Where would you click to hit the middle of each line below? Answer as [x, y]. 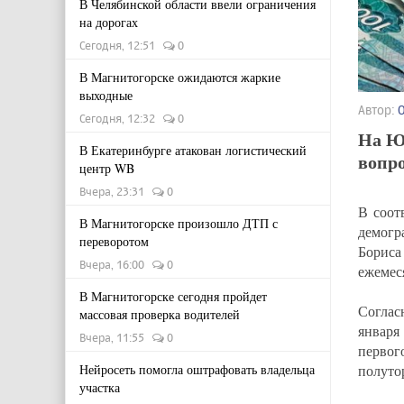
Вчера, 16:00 [116, 264]
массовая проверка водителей [160, 314]
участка [100, 387]
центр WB [107, 168]
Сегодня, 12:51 [121, 45]
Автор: [378, 109]
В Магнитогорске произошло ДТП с [179, 223]
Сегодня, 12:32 [121, 118]
